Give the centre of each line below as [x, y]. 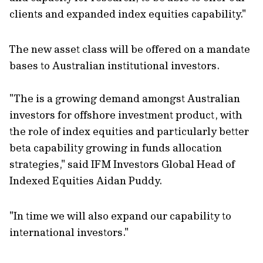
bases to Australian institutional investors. [114, 65]
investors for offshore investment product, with [126, 115]
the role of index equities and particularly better [129, 131]
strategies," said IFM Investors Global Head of [122, 164]
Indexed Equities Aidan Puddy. [86, 181]
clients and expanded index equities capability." [128, 14]
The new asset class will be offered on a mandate [130, 49]
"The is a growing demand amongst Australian [125, 98]
